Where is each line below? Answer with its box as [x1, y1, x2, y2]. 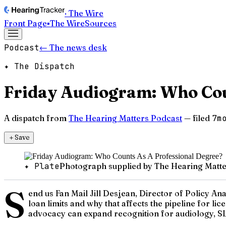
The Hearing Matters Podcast [69, 112, 182, 123]
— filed [184, 112, 210, 123]
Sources [85, 18, 117, 28]
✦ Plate [24, 160, 60, 172]
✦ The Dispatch [4, 61, 75, 72]
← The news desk [39, 42, 107, 52]
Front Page [4, 18, 47, 28]
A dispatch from [4, 112, 67, 123]
